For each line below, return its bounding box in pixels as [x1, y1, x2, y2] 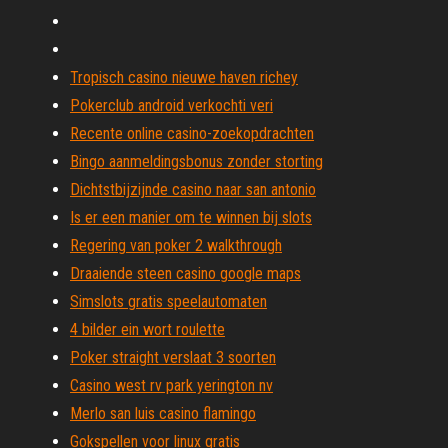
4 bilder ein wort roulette [70, 320, 225, 339]
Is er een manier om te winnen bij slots [70, 208, 312, 227]
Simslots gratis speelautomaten [70, 292, 267, 311]
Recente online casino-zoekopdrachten [70, 124, 314, 143]
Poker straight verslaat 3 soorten [70, 348, 276, 367]
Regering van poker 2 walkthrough [70, 236, 282, 255]
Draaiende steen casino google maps [70, 264, 301, 283]
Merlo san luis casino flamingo [70, 404, 256, 423]
